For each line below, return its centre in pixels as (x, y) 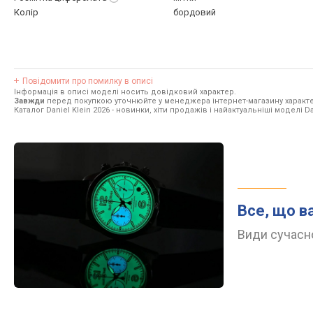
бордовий (195, 12)
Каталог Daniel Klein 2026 (62, 110)
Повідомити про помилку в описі (88, 81)
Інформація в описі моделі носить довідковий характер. (125, 92)
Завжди (29, 101)
